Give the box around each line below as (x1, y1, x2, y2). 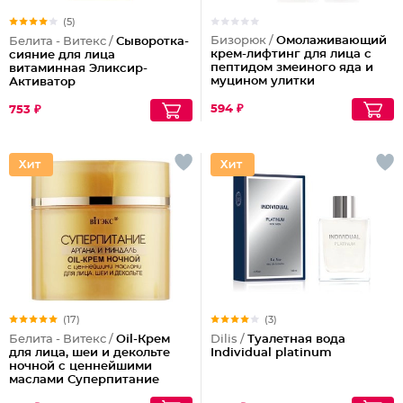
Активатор (9, 76, 76, 88)
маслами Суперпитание (9, 374, 159, 386)
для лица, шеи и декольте (9, 347, 170, 359)
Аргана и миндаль (9, 388, 125, 399)
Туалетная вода (247, 334, 345, 345)
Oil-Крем (116, 334, 170, 345)
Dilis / (210, 334, 247, 345)
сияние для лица (9, 49, 115, 61)
